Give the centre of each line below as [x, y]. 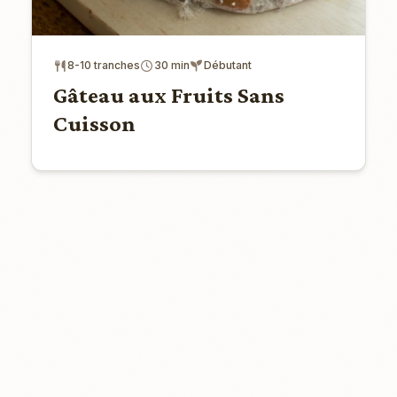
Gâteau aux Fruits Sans [168, 96]
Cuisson [94, 124]
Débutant [227, 66]
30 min [171, 66]
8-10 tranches [103, 66]
